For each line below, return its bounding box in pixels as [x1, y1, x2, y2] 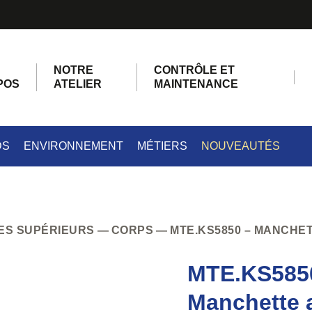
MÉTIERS [137, 139, 187, 152]
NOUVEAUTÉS [201, 139, 280, 152]
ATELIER [53, 78, 102, 91]
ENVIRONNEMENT [24, 139, 123, 152]
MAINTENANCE [153, 78, 238, 91]
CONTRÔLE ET [153, 64, 235, 77]
